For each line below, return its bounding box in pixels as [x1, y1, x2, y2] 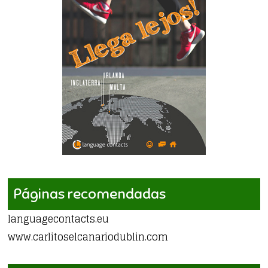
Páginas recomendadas [14, 184, 166, 203]
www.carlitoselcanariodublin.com [8, 228, 169, 245]
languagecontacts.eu [8, 210, 109, 227]
